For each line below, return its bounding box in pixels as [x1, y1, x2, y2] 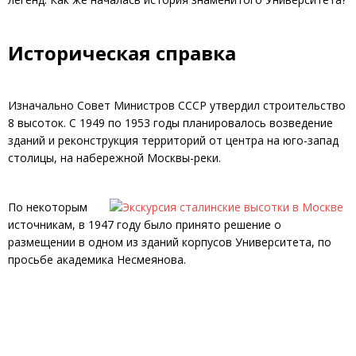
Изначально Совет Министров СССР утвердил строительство [8, 97, 346, 113]
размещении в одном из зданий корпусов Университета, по [8, 234, 331, 250]
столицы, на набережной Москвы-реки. [8, 149, 221, 165]
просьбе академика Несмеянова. [8, 251, 186, 267]
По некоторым [8, 199, 87, 215]
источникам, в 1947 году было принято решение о [8, 216, 281, 232]
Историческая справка [8, 39, 236, 66]
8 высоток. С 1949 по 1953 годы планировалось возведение [8, 114, 333, 130]
